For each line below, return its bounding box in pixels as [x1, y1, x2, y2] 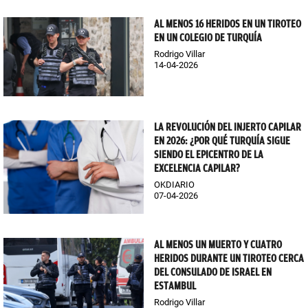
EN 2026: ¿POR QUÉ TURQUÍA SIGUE [154, 134, 290, 147]
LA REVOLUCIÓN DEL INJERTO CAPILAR [154, 120, 301, 133]
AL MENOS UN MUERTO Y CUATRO [154, 238, 282, 251]
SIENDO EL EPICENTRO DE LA [154, 148, 263, 161]
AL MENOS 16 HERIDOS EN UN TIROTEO [154, 17, 301, 30]
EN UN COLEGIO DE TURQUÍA [154, 31, 262, 44]
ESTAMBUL [154, 279, 196, 292]
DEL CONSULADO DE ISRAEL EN [154, 265, 272, 278]
